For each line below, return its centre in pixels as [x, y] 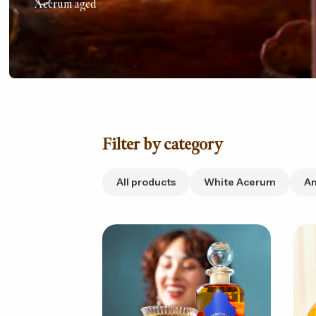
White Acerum [239, 182]
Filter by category [162, 145]
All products [146, 182]
